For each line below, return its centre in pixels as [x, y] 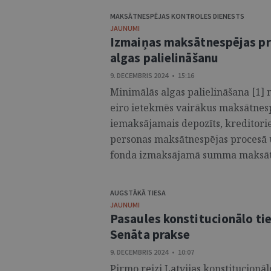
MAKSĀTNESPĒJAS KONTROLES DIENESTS [177, 16]
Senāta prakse [150, 234]
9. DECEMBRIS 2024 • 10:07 [152, 252]
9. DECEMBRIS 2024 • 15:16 [152, 75]
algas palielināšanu [164, 58]
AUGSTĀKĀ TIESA [138, 193]
